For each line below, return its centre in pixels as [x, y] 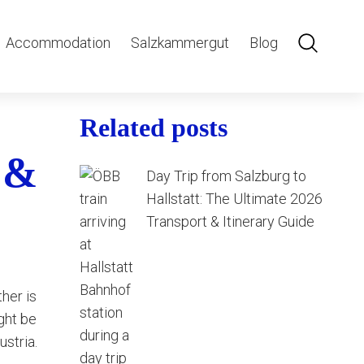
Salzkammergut [180, 43]
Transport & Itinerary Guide [230, 221]
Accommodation [58, 43]
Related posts [154, 128]
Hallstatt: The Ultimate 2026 [234, 199]
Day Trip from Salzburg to [226, 176]
